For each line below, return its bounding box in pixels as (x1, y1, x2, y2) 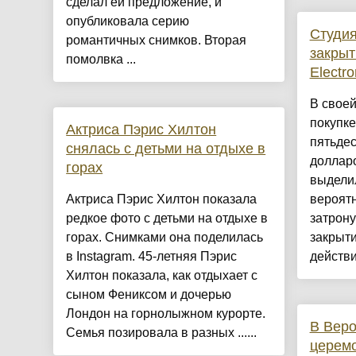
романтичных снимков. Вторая (66, 33, 247, 48)
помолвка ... (66, 52, 137, 67)
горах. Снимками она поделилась (66, 230, 264, 245)
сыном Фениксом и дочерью (66, 288, 232, 302)
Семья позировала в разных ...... (66, 326, 257, 340)
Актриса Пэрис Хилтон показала (66, 192, 257, 207)
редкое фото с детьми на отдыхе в (66, 211, 269, 226)
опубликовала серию (66, 14, 190, 29)
